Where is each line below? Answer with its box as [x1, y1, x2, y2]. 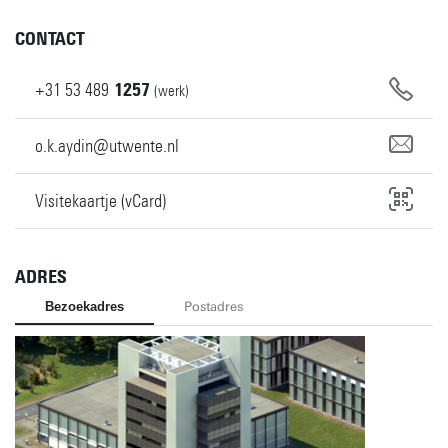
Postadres [184, 298, 243, 314]
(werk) [154, 82, 189, 100]
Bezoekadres [45, 298, 124, 314]
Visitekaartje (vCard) [35, 189, 166, 212]
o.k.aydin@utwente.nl [35, 134, 179, 157]
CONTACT [15, 28, 85, 50]
